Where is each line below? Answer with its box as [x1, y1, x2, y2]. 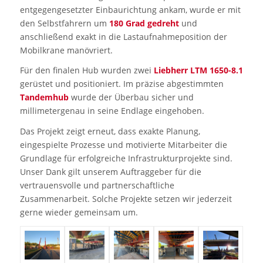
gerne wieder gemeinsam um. [19, 207, 138, 218]
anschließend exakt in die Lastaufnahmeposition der [19, 31, 227, 42]
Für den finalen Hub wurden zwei [19, 65, 154, 76]
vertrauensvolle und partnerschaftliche [19, 180, 174, 191]
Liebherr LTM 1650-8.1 [153, 65, 243, 76]
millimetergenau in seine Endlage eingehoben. [19, 105, 204, 117]
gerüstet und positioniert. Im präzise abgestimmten [19, 78, 224, 90]
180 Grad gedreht [109, 17, 179, 29]
